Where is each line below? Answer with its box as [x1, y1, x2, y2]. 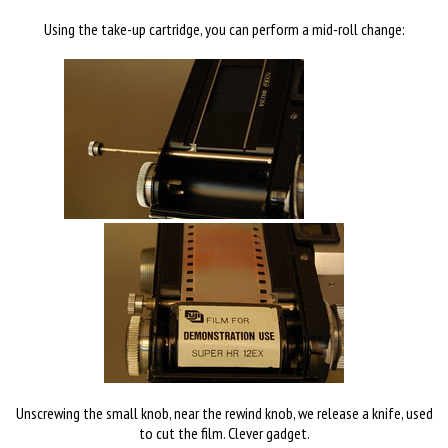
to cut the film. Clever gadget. [138, 422, 310, 443]
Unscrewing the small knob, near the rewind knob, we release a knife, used [15, 402, 433, 423]
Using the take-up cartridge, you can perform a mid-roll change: [43, 18, 405, 39]
